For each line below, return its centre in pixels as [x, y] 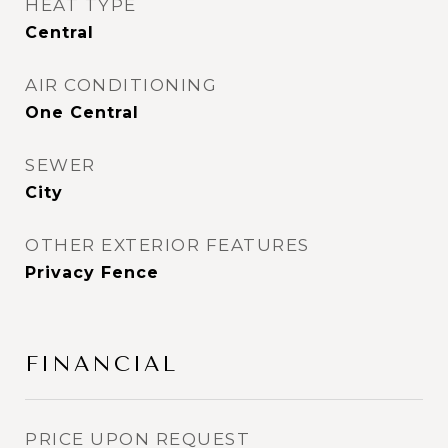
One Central [82, 112]
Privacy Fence [92, 272]
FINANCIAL [101, 364]
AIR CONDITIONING [121, 85]
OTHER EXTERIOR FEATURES [167, 245]
